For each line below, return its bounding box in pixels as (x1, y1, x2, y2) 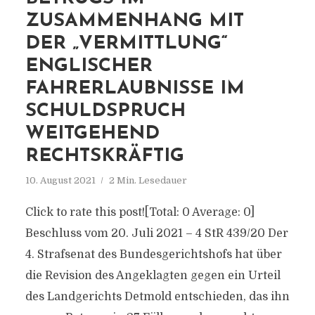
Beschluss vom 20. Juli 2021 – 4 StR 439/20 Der (25, 227, 288, 240)
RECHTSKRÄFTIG (25, 147, 184, 166)
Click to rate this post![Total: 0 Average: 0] (25, 206, 255, 219)
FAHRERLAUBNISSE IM (25, 79, 245, 98)
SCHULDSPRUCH (25, 102, 186, 121)
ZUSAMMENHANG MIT (25, 12, 244, 31)
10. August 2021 (25, 175, 96, 186)
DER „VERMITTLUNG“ (25, 34, 228, 53)
